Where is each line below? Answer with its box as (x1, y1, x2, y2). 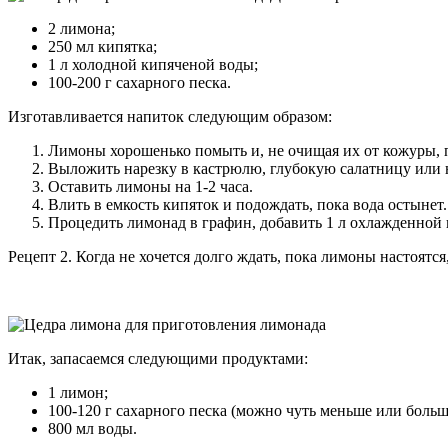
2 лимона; (48, 19, 115, 37)
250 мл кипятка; (48, 37, 157, 55)
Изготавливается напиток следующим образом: (8, 107, 332, 125)
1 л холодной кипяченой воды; (48, 55, 258, 73)
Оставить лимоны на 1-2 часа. (48, 177, 253, 195)
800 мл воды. (48, 419, 137, 437)
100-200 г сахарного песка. (48, 73, 231, 91)
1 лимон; (48, 383, 108, 401)
